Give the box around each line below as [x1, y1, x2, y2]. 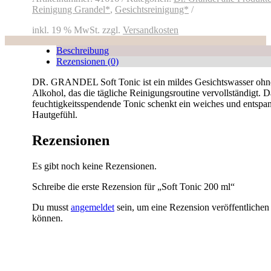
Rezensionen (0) [56, 56, 119, 67]
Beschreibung [56, 45, 109, 56]
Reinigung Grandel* [32, 4, 110, 15]
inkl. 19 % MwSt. [32, 24, 100, 35]
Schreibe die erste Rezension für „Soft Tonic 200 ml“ [32, 181, 235, 192]
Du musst [32, 201, 71, 212]
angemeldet [71, 201, 114, 212]
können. [32, 212, 63, 223]
